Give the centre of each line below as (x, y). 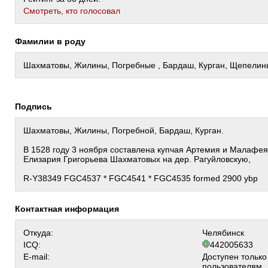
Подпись (36, 106)
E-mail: (36, 257)
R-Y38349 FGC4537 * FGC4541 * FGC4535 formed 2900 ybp (141, 178)
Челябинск (223, 233)
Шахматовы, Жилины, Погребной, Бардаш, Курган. (124, 130)
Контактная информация (70, 209)
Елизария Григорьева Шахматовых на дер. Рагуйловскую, (137, 159)
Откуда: (38, 233)
